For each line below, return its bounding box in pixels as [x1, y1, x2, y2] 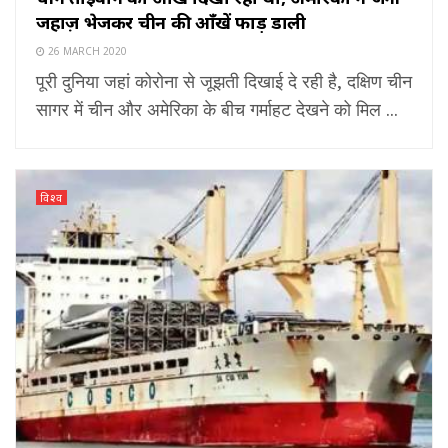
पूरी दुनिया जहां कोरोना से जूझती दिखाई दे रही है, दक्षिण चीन [36, 68, 412, 93]
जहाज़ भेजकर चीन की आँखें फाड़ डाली [36, 9, 307, 34]
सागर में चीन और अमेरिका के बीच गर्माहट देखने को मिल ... [36, 96, 398, 121]
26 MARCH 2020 [45, 43, 127, 58]
